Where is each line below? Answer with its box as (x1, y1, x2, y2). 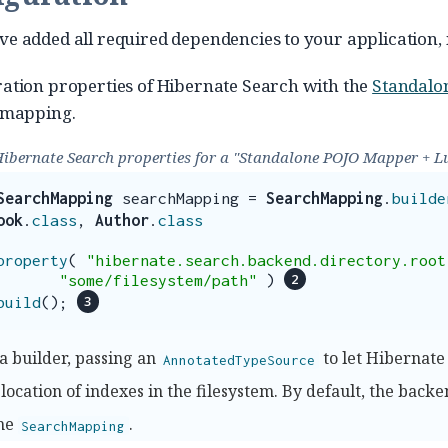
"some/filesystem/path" (59, 271, 257, 290)
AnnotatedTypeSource (163, 351, 316, 368)
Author (95, 211, 149, 230)
